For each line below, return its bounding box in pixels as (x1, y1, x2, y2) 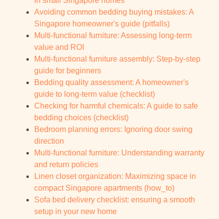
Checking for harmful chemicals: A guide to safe (34, 102, 198, 110)
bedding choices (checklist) (34, 113, 129, 122)
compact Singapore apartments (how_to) (34, 184, 175, 193)
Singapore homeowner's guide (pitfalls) (34, 20, 170, 28)
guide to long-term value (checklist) (34, 90, 155, 99)
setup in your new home (34, 207, 117, 216)
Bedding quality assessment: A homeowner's (34, 78, 189, 87)
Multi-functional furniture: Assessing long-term (34, 31, 192, 40)
